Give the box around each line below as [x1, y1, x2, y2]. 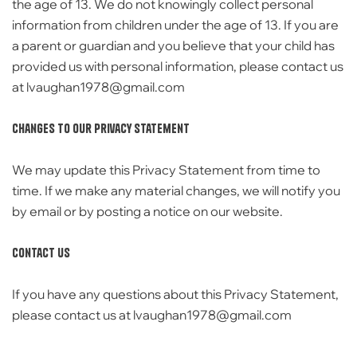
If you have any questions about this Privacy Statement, [12, 286, 339, 302]
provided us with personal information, [12, 58, 237, 74]
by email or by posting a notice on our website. [12, 203, 283, 219]
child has [282, 37, 335, 53]
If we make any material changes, [42, 182, 240, 198]
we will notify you [240, 182, 340, 198]
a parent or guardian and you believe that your [12, 37, 282, 53]
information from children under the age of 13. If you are [12, 17, 339, 33]
